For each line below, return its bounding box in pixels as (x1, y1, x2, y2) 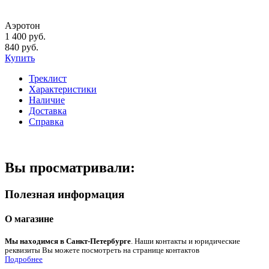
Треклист (29, 73, 67, 83)
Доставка (29, 105, 67, 116)
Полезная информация (5, 187, 124, 201)
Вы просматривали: (5, 159, 135, 175)
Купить (5, 52, 35, 63)
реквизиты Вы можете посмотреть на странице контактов (5, 246, 199, 255)
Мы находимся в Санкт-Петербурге (5, 237, 131, 246)
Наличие (29, 94, 65, 105)
